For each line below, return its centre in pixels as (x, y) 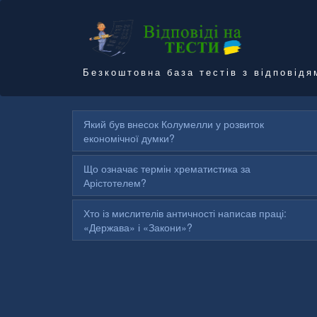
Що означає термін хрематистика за (167, 168)
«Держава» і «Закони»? (138, 227)
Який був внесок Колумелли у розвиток (174, 123)
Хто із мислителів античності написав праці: (185, 213)
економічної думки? (129, 138)
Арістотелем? (115, 182)
